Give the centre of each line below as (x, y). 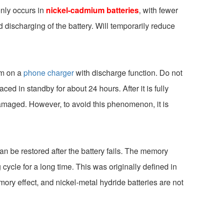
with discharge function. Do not (128, 72)
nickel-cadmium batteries (92, 10)
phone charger (49, 72)
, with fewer (158, 10)
